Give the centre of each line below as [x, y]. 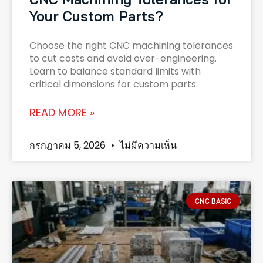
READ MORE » [62, 113]
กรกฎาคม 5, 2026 [69, 146]
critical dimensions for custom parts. [114, 85]
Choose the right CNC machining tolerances [131, 46]
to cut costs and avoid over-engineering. [123, 59]
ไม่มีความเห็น [147, 146]
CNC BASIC [213, 201]
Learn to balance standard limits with [115, 72]
